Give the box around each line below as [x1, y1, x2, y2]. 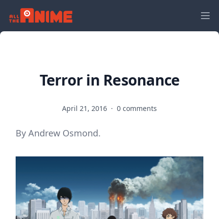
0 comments [117, 104, 157, 113]
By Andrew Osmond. [16, 127, 101, 139]
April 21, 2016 [62, 104, 109, 113]
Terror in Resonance [39, 70, 180, 90]
